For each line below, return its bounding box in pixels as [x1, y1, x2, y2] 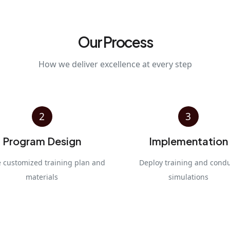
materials [26, 171, 58, 182]
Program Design [3, 134, 81, 147]
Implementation [148, 134, 228, 147]
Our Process [77, 32, 153, 51]
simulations [168, 171, 208, 182]
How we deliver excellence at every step [38, 58, 192, 70]
